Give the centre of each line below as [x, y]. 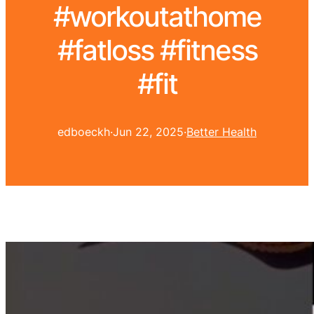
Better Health [221, 132]
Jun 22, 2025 [148, 132]
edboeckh [84, 132]
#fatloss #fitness [157, 50]
